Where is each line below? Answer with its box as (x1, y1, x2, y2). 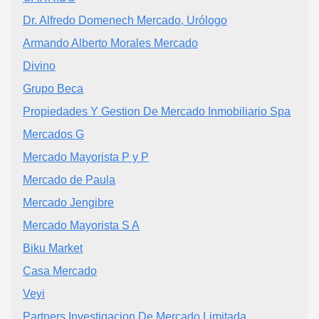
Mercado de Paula (23, 173, 115, 186)
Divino (23, 59, 56, 72)
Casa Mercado (23, 264, 97, 277)
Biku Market (23, 241, 83, 254)
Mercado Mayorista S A (23, 219, 140, 231)
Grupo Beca (23, 82, 83, 95)
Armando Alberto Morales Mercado (23, 36, 198, 49)
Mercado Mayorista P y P (23, 150, 149, 163)
